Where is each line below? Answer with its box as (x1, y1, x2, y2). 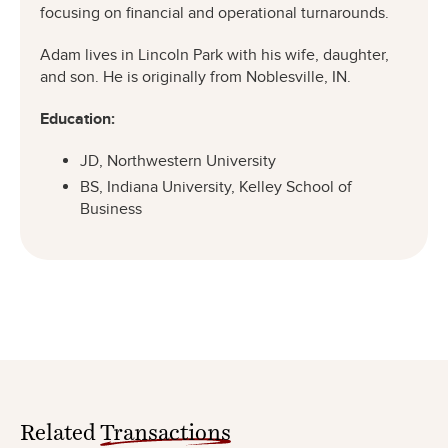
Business (80, 198, 142, 219)
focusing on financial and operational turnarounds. (40, 2, 389, 23)
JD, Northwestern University (80, 150, 276, 171)
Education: (40, 108, 115, 129)
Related (20, 416, 100, 433)
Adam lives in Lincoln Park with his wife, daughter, (40, 44, 389, 65)
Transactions (100, 416, 231, 433)
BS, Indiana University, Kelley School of (80, 176, 352, 197)
